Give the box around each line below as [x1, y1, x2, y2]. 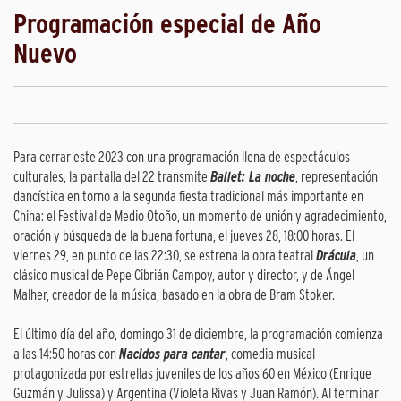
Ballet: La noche [210, 168, 295, 186]
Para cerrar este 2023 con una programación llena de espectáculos [13, 149, 350, 166]
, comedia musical [226, 346, 315, 363]
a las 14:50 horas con [13, 346, 119, 363]
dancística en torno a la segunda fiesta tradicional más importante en [13, 188, 363, 206]
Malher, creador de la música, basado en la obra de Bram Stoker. [13, 286, 335, 304]
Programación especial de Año [13, 7, 321, 40]
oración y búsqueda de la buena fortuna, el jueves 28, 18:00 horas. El [13, 227, 354, 245]
